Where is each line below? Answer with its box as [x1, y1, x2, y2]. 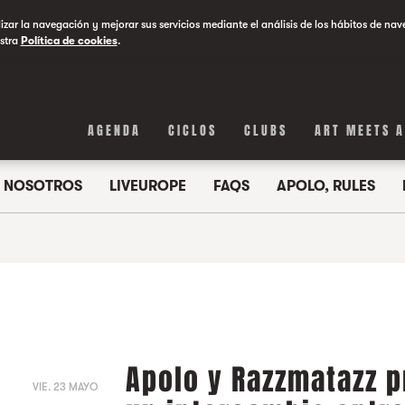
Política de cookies [20, 34, 118, 47]
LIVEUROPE [108, 178, 186, 194]
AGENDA [88, 121, 142, 140]
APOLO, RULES [276, 178, 375, 194]
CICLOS [168, 121, 218, 140]
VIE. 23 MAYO [33, 381, 99, 393]
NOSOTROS [3, 178, 82, 194]
